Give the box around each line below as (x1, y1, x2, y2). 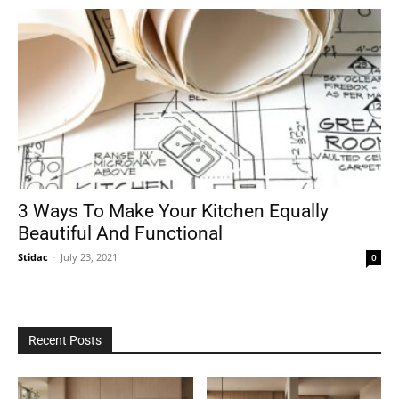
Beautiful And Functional (18, 222, 223, 244)
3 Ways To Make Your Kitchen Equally (18, 199, 329, 222)
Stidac (18, 249, 48, 264)
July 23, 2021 (61, 249, 118, 264)
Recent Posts (28, 332, 102, 347)
